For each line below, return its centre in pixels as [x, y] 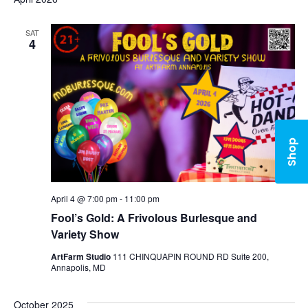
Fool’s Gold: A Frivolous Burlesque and [154, 217]
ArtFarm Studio [81, 256]
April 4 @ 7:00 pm [84, 198]
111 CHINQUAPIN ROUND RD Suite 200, [190, 256]
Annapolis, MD [78, 267]
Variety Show [85, 234]
